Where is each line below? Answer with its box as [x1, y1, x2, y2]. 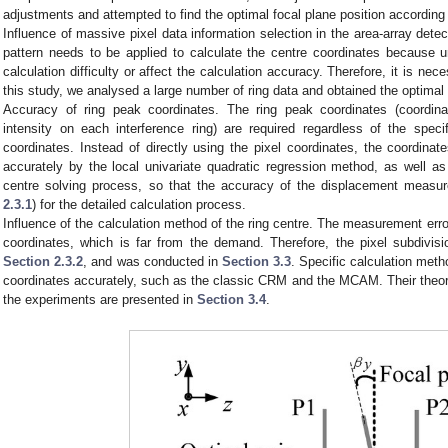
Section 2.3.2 [3, 254, 84, 270]
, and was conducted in [83, 254, 222, 270]
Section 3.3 [221, 254, 292, 270]
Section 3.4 [197, 292, 267, 308]
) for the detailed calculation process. [32, 197, 247, 213]
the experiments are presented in [3, 292, 198, 308]
